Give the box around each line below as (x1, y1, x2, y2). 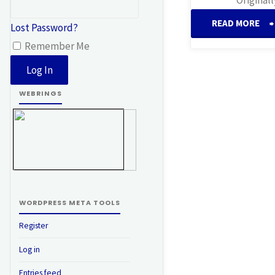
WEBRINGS (18, 88, 62, 98)
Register (18, 220, 48, 231)
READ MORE (211, 17, 260, 29)
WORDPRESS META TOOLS (18, 198, 120, 208)
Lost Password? (10, 21, 78, 35)
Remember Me (23, 39, 90, 53)
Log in (18, 244, 40, 255)
